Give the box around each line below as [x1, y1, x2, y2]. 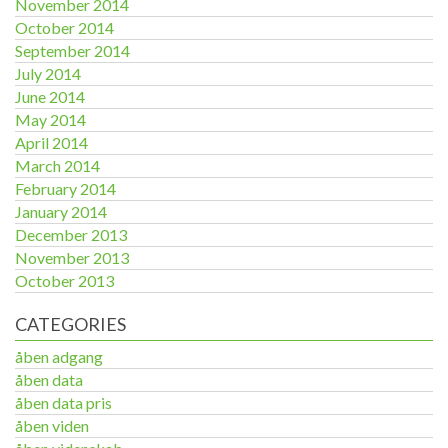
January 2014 [15, 202, 107, 221]
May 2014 [15, 110, 86, 129]
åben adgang [15, 347, 103, 366]
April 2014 [15, 133, 88, 152]
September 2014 [15, 41, 130, 60]
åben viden [15, 416, 89, 435]
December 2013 [15, 225, 127, 244]
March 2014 [15, 156, 100, 175]
